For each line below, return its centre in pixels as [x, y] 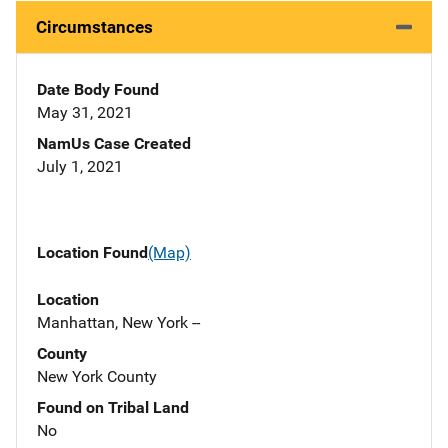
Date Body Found [98, 90]
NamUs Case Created [114, 144]
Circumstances [94, 27]
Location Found [92, 253]
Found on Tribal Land [113, 407]
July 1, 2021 [80, 167]
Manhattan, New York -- [118, 322]
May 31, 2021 [85, 113]
